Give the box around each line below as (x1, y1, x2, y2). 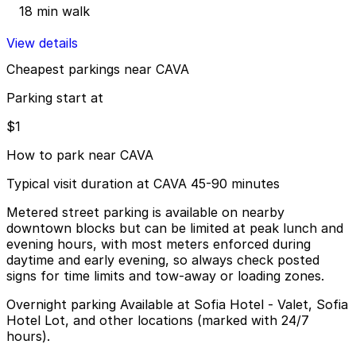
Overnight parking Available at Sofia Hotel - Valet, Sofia (6, 296, 348, 313)
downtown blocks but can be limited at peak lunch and (6, 220, 343, 237)
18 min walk (19, 2, 90, 19)
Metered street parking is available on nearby (6, 204, 284, 221)
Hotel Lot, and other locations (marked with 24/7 (6, 312, 309, 329)
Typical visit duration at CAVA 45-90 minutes (6, 176, 280, 192)
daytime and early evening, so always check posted (6, 252, 319, 269)
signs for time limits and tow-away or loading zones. (6, 268, 324, 284)
